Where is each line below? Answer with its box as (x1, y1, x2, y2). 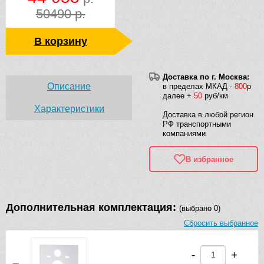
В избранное (186, 154, 233, 164)
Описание (47, 81, 91, 92)
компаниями (163, 129, 206, 138)
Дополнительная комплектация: (6, 202, 179, 214)
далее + (163, 91, 194, 101)
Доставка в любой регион (163, 110, 253, 120)
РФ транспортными (163, 120, 231, 129)
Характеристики (34, 104, 104, 114)
